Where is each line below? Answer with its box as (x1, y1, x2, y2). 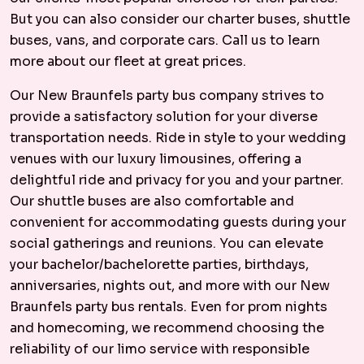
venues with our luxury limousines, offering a (10, 150, 301, 167)
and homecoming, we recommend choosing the (10, 319, 324, 336)
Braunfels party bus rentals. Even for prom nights (10, 298, 327, 315)
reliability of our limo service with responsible (10, 340, 310, 357)
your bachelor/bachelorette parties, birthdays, (10, 256, 309, 273)
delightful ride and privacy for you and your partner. (10, 171, 344, 188)
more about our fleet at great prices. (10, 53, 246, 70)
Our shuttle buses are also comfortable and (10, 193, 294, 210)
